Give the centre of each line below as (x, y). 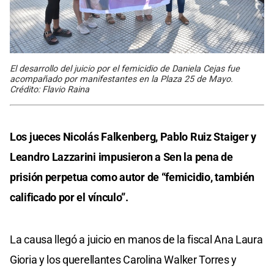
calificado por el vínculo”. (69, 197)
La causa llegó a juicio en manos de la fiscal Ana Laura (136, 239)
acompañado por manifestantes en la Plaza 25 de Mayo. (121, 79)
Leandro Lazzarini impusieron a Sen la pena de (121, 157)
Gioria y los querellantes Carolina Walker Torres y (124, 259)
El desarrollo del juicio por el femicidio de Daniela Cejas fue (125, 68)
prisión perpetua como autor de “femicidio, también (132, 177)
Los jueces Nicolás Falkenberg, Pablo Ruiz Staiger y (133, 136)
